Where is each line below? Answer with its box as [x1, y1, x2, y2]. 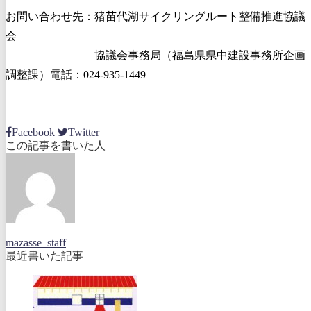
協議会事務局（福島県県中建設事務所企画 [6, 49, 305, 61]
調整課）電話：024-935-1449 [6, 68, 146, 81]
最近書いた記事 [6, 249, 83, 262]
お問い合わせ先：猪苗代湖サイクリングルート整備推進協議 [6, 10, 305, 22]
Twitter [68, 126, 99, 138]
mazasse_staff [6, 236, 66, 249]
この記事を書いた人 [6, 139, 106, 151]
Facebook [12, 126, 55, 138]
